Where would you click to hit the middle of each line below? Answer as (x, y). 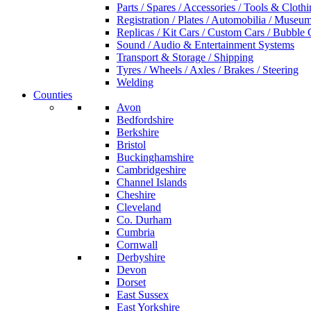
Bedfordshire (145, 120)
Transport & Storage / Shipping (185, 57)
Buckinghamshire (155, 157)
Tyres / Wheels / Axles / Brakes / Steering (208, 70)
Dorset (131, 282)
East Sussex (143, 295)
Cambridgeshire (151, 170)
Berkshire (138, 132)
